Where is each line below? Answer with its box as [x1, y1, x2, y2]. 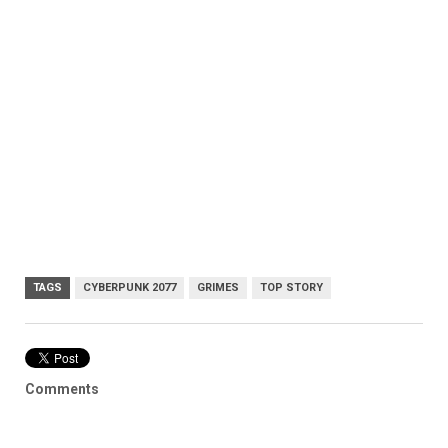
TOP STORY [260, 281, 323, 295]
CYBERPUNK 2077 [83, 281, 176, 295]
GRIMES [197, 281, 239, 295]
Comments [25, 381, 99, 398]
